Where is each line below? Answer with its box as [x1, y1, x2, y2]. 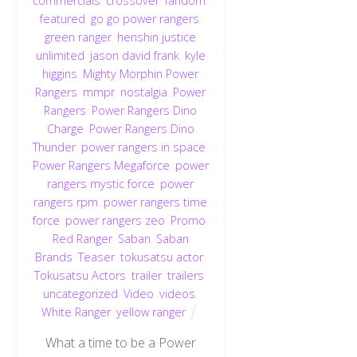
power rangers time [104, 194, 208, 210]
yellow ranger [116, 304, 186, 320]
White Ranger [41, 304, 112, 320]
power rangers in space [81, 139, 206, 155]
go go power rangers [90, 10, 199, 26]
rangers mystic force [47, 175, 155, 191]
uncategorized [43, 285, 119, 301]
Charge [46, 120, 84, 136]
